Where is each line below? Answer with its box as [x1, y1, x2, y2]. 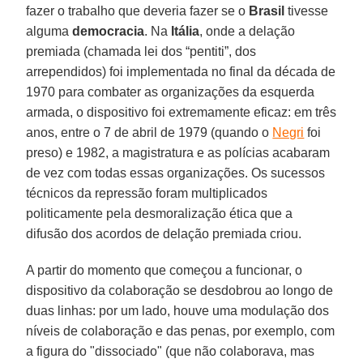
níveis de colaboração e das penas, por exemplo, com [26, 323, 335, 338]
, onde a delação [199, 23, 296, 38]
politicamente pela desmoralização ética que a [26, 206, 293, 220]
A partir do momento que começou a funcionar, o [26, 263, 303, 277]
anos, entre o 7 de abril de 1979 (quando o [26, 125, 273, 139]
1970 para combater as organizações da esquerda [26, 84, 315, 99]
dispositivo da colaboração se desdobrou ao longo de [26, 283, 334, 297]
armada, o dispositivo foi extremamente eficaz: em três [26, 105, 337, 119]
